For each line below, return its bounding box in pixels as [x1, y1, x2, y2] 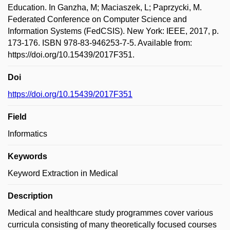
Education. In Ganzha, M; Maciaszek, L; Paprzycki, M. [8, 3, 202, 12]
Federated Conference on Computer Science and [8, 15, 187, 24]
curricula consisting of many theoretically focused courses [8, 220, 217, 229]
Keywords [8, 152, 47, 161]
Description [8, 191, 53, 200]
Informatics [8, 129, 47, 138]
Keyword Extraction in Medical [8, 169, 118, 178]
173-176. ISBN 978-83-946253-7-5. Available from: [8, 39, 192, 47]
